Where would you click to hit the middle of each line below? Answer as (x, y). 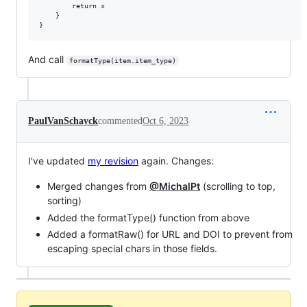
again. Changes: (176, 161)
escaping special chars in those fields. (132, 249)
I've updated (58, 161)
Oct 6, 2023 (165, 121)
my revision (113, 161)
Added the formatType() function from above (148, 217)
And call (47, 60)
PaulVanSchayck (63, 121)
